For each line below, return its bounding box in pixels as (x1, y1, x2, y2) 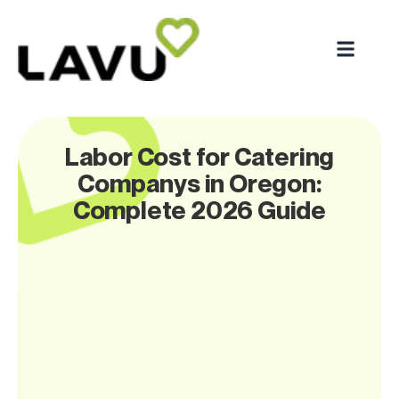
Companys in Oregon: (77, 167, 322, 198)
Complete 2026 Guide (72, 194, 327, 224)
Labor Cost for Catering (64, 141, 335, 171)
